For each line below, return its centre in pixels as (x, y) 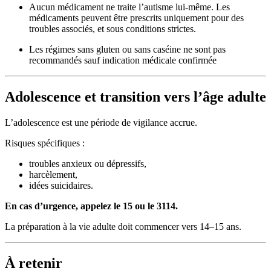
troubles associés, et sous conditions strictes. (113, 28)
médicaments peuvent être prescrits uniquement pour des (136, 18)
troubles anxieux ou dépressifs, (88, 163)
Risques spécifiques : (45, 143)
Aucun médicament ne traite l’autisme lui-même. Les (129, 7)
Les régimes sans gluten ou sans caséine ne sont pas (127, 49)
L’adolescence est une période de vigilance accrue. (101, 122)
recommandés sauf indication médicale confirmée (123, 60)
